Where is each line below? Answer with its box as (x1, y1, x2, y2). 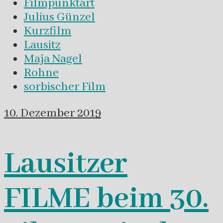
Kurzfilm (24, 23, 71, 39)
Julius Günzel (24, 9, 95, 25)
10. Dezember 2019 (4, 106, 101, 121)
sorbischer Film (24, 79, 106, 95)
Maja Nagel (24, 51, 82, 67)
